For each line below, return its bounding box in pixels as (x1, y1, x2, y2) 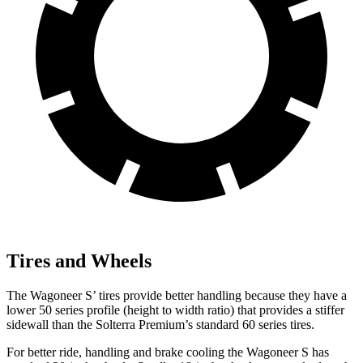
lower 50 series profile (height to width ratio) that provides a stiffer (6, 302, 344, 317)
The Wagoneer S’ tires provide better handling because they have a (6, 288, 347, 302)
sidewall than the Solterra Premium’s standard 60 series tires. (6, 317, 314, 331)
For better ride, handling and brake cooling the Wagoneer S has (6, 344, 329, 359)
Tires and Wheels (6, 250, 152, 271)
